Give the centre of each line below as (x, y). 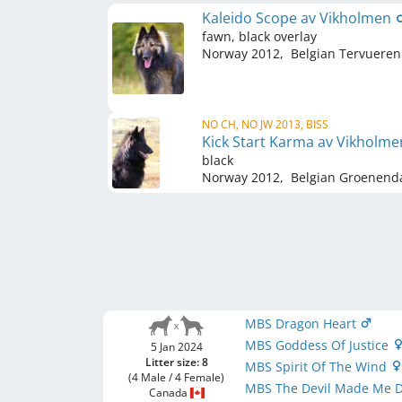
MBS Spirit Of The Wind (318, 367)
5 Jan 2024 (176, 347)
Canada (169, 393)
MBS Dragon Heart (303, 323)
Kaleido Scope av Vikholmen (298, 18)
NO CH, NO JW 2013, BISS (265, 124)
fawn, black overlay (259, 36)
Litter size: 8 (176, 362)
